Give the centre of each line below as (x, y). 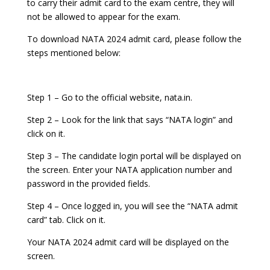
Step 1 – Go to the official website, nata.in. (109, 98)
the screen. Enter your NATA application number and (129, 170)
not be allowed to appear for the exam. (103, 17)
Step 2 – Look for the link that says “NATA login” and (130, 120)
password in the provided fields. (88, 184)
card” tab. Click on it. (66, 220)
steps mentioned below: (74, 53)
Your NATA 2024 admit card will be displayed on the (128, 242)
